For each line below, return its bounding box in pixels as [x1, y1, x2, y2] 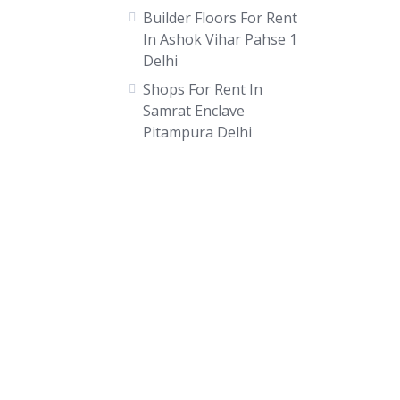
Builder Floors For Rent [142, 8, 297, 28]
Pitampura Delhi [142, 122, 252, 142]
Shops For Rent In [142, 79, 262, 99]
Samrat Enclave [142, 101, 245, 121]
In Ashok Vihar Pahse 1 [142, 29, 297, 49]
